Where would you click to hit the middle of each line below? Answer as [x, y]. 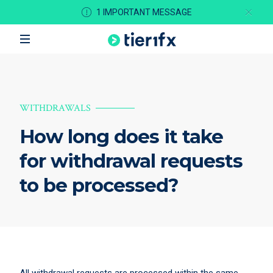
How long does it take [121, 136]
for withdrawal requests [131, 161]
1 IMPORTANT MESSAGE [144, 12]
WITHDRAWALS [55, 108]
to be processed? [99, 185]
